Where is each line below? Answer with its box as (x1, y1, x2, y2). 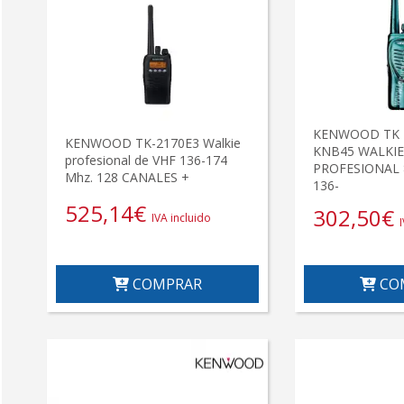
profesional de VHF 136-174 (65, 151, 227, 169)
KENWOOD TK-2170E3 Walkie (65, 133, 241, 151)
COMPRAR (128, 274, 202, 295)
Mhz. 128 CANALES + (65, 168, 189, 186)
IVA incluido (151, 210, 211, 226)
